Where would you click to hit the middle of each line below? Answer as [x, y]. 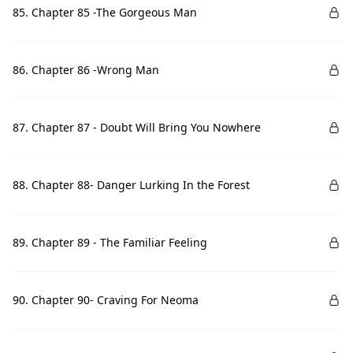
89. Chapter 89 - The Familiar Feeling [110, 242]
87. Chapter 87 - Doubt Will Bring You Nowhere [137, 127]
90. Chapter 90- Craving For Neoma [106, 300]
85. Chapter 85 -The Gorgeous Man [105, 12]
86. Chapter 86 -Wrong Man [86, 70]
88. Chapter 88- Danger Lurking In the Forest [131, 185]
